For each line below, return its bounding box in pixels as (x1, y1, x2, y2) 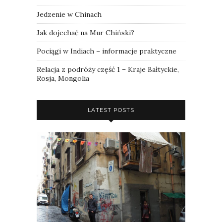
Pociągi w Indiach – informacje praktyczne (37, 46, 176, 55)
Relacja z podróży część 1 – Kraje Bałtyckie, (37, 64, 179, 74)
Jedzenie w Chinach (37, 9, 102, 19)
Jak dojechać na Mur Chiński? (37, 28, 134, 37)
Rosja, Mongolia (37, 73, 89, 83)
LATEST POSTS (88, 106, 134, 113)
